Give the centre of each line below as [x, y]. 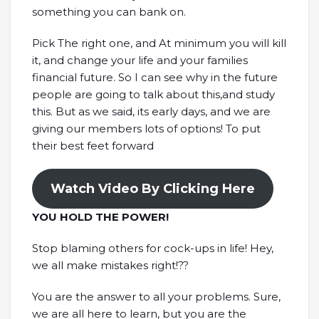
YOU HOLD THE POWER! [100, 216]
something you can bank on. [109, 11]
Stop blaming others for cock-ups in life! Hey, [153, 248]
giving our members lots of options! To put [146, 128]
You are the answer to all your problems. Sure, [156, 296]
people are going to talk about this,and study [153, 94]
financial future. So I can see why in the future [155, 77]
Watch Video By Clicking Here [152, 188]
